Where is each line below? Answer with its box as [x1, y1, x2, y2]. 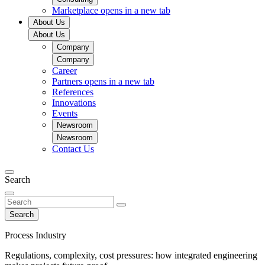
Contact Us [52, 144, 94, 154]
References [52, 87, 93, 97]
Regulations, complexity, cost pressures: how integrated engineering [5, 250, 257, 260]
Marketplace [52, 5, 101, 15]
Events [52, 108, 77, 118]
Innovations [52, 98, 96, 108]
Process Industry [5, 230, 66, 240]
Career [52, 66, 77, 76]
